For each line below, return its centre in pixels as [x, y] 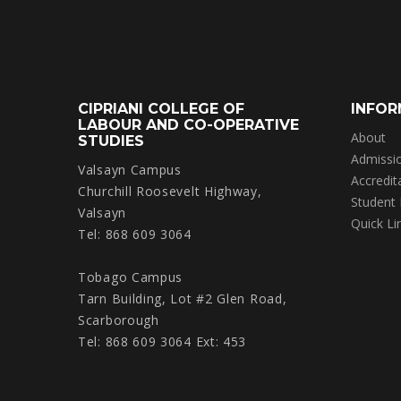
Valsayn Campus [130, 170]
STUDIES [111, 141]
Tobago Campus [131, 277]
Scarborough [119, 320]
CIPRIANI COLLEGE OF [161, 109]
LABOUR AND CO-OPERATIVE [188, 125]
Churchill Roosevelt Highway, [170, 192]
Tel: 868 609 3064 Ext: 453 [162, 342]
